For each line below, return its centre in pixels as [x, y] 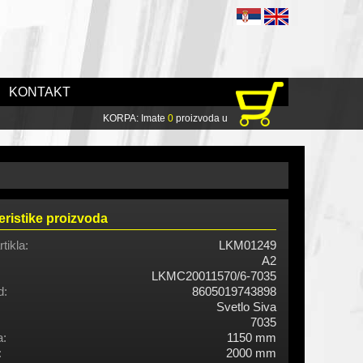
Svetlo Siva [246, 307]
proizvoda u [201, 118]
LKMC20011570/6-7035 [214, 276]
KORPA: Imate [135, 118]
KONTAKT [40, 92]
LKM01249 [248, 246]
